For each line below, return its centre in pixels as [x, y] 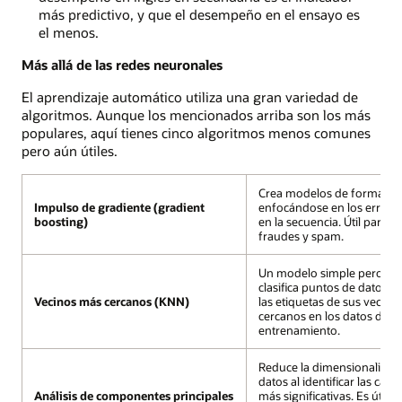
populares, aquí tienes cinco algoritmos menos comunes [196, 133]
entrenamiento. [299, 331]
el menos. [68, 32]
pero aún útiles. [70, 151]
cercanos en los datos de [323, 316]
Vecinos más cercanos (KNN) [111, 302]
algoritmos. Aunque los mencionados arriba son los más [196, 115]
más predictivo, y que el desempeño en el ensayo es [199, 14]
